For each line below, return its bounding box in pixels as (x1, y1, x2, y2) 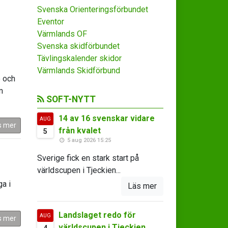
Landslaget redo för (58, 210, 136, 220)
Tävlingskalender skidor (37, 53, 122, 63)
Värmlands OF (37, 29, 87, 39)
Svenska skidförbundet (37, 41, 120, 51)
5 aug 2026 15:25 (65, 137, 111, 144)
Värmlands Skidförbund (37, 66, 120, 75)
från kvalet (58, 126, 101, 135)
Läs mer (128, 181, 157, 191)
